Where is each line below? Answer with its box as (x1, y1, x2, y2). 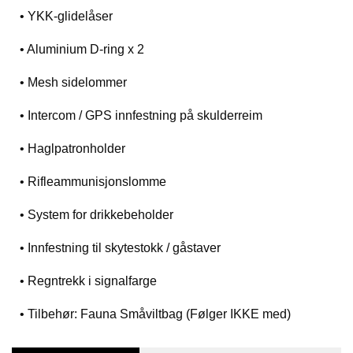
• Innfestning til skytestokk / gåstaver (20, 241, 221, 255)
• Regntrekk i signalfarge (20, 274, 157, 288)
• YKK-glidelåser (20, 9, 113, 23)
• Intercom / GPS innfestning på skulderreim (20, 109, 262, 122)
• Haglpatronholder (20, 142, 125, 155)
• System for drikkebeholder (20, 208, 173, 221)
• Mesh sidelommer (20, 76, 127, 89)
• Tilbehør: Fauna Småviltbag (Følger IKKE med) (20, 307, 291, 321)
